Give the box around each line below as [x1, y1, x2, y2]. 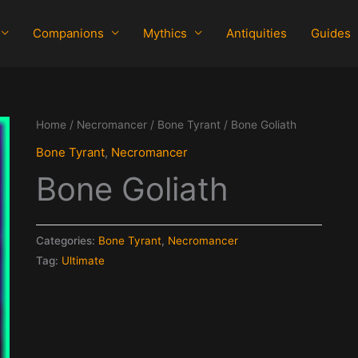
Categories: [35, 233, 98, 247]
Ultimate [61, 253, 105, 267]
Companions [32, 26, 104, 42]
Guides [310, 26, 351, 42]
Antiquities [225, 26, 287, 42]
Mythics [142, 26, 187, 42]
